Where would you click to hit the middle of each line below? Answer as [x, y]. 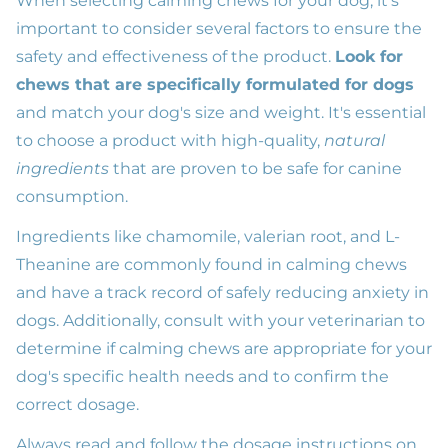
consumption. [72, 197]
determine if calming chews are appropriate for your [224, 349]
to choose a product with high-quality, [170, 141]
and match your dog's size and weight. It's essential [221, 113]
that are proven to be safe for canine [255, 169]
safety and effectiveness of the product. [175, 57]
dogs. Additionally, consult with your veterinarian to [220, 321]
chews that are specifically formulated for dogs [215, 85]
